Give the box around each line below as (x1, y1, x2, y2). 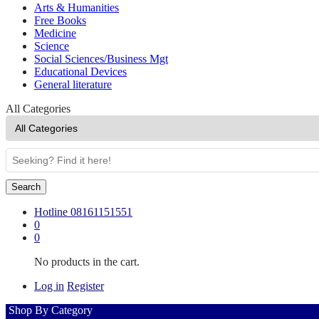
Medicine (34, 26, 76, 39)
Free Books (34, 14, 86, 26)
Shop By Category (9, 303, 93, 316)
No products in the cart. (34, 255, 140, 268)
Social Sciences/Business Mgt (34, 52, 168, 65)
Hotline (34, 205, 68, 218)
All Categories (6, 102, 70, 115)
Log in (34, 279, 64, 292)
